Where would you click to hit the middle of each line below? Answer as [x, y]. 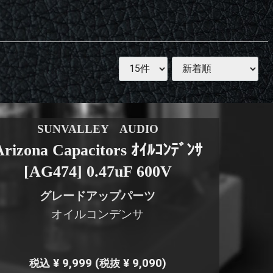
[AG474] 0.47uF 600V [97, 172]
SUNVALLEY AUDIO [97, 129]
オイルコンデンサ [98, 214]
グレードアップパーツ [98, 196]
